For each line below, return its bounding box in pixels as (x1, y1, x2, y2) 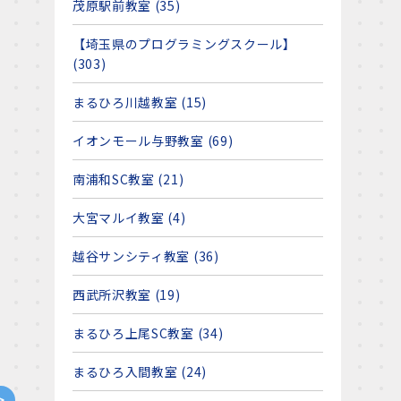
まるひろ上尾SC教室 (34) (72, 324, 224, 342)
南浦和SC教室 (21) (72, 170, 184, 188)
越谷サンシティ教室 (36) (72, 247, 219, 265)
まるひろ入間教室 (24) (72, 363, 207, 380)
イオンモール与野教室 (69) (72, 132, 234, 149)
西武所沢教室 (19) (72, 286, 181, 303)
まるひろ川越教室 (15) (72, 93, 207, 111)
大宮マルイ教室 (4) (72, 209, 186, 226)
